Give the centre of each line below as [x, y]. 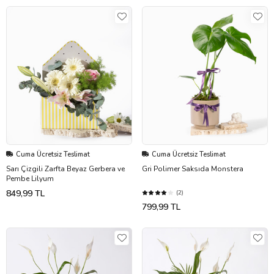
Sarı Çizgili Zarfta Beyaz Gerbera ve [65, 168]
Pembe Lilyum [30, 178]
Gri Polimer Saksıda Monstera [193, 168]
